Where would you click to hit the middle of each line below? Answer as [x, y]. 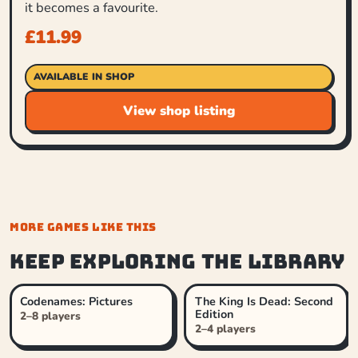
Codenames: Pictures [77, 301]
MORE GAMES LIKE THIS [84, 227]
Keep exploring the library [177, 262]
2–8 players [51, 316]
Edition [214, 314]
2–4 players [225, 328]
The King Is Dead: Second [264, 301]
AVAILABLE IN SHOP [84, 77]
